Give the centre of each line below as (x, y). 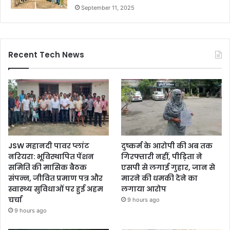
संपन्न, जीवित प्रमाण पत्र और (55, 178)
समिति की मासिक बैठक (47, 168)
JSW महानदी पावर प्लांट (49, 146)
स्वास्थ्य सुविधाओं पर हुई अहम (56, 189)
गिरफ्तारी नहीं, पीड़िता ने (162, 157)
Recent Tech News (46, 54)
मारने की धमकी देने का (160, 178)
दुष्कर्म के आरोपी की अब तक (167, 146)
